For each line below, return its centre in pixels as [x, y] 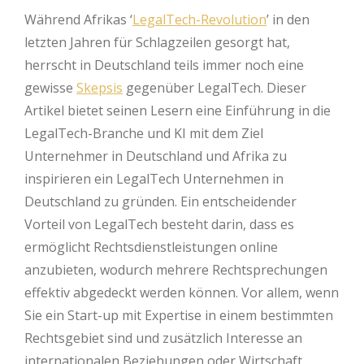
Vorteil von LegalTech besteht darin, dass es [159, 224]
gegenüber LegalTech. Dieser [214, 88]
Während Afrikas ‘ [78, 19]
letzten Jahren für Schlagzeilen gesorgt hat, [157, 42]
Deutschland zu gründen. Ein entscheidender [160, 201]
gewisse [50, 88]
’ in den [288, 19]
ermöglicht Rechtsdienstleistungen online [151, 247]
